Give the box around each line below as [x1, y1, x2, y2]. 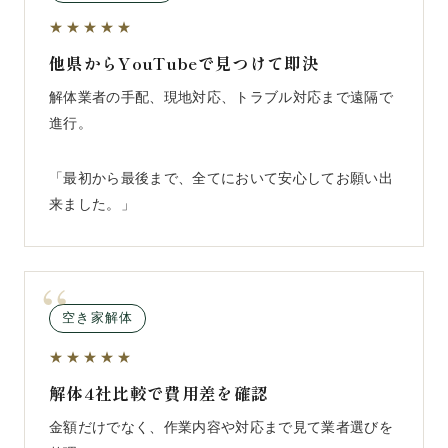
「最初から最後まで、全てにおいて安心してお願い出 [49, 171, 393, 187]
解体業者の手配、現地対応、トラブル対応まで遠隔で [49, 89, 393, 105]
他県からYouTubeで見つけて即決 [49, 50, 319, 75]
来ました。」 [49, 197, 135, 213]
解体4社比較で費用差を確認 [49, 381, 269, 406]
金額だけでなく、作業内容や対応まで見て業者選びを [49, 420, 393, 436]
